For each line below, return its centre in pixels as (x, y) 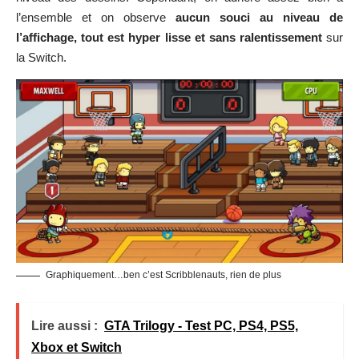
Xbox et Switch (77, 348)
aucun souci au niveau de (259, 17)
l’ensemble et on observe (96, 17)
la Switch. (41, 57)
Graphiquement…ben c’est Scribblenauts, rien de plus (163, 275)
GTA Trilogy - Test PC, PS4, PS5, (201, 326)
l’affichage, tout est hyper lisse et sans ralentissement (169, 37)
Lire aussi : (65, 326)
